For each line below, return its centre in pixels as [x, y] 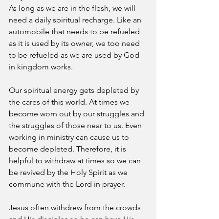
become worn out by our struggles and [77, 114]
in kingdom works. [41, 67]
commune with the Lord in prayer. [67, 184]
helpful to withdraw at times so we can [76, 161]
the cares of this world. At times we [70, 102]
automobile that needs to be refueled [75, 32]
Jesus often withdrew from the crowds [76, 208]
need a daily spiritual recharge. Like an [76, 20]
